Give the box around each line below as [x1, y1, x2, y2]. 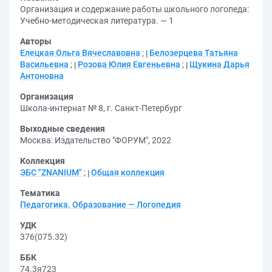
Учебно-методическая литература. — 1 [20, 16, 174, 25]
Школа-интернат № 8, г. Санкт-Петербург [20, 103, 182, 113]
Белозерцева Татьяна [149, 48, 238, 58]
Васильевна [20, 59, 69, 69]
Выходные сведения [20, 124, 105, 134]
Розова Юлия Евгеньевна [78, 59, 180, 69]
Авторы [20, 36, 52, 46]
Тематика [20, 188, 60, 198]
